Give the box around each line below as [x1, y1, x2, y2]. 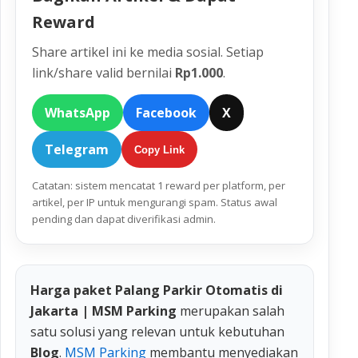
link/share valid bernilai [32, 64, 175, 82]
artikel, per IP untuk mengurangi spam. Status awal [32, 195, 277, 209]
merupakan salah [177, 302, 284, 320]
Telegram [45, 141, 109, 158]
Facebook [136, 104, 197, 121]
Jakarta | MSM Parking [30, 302, 177, 320]
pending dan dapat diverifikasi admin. [32, 212, 216, 226]
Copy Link [134, 143, 185, 156]
